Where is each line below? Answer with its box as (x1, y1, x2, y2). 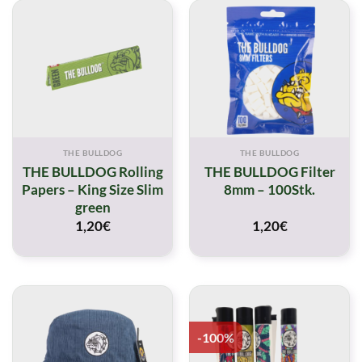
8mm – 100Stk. (224, 180, 315, 198)
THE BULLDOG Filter (204, 162, 335, 180)
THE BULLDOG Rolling (22, 162, 163, 180)
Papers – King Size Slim (22, 180, 163, 198)
